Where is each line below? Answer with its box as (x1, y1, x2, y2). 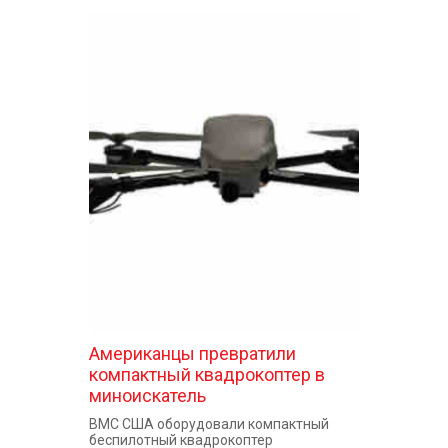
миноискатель (89, 385, 206, 406)
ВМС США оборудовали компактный (89, 416, 329, 432)
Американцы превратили (89, 343, 296, 364)
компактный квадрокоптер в (89, 364, 325, 385)
